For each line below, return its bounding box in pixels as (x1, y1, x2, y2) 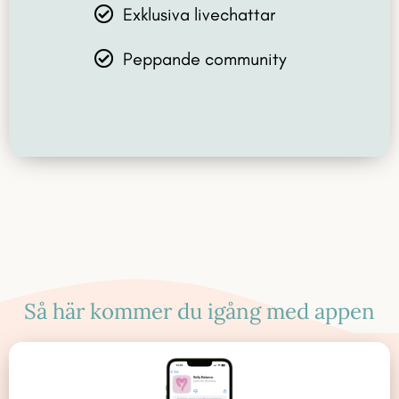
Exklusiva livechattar (123, 3, 276, 25)
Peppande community (123, 47, 288, 69)
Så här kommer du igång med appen (24, 297, 375, 326)
